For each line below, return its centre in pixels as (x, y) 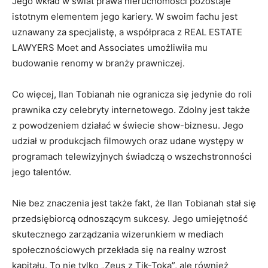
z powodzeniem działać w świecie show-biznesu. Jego (128, 125)
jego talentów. (42, 172)
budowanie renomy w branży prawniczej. (98, 63)
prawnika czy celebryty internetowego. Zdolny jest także (131, 109)
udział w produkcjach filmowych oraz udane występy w (128, 141)
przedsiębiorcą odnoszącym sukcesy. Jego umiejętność (130, 218)
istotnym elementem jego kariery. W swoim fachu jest (125, 16)
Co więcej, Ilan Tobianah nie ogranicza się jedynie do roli (132, 94)
